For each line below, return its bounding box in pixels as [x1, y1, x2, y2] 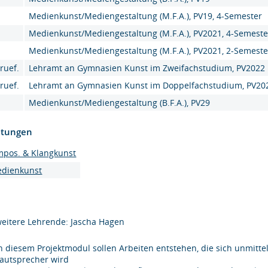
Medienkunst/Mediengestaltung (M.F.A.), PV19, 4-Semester [29, 10, 263, 22]
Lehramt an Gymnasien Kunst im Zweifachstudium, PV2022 [29, 62, 266, 74]
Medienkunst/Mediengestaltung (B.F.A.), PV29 [29, 97, 211, 108]
